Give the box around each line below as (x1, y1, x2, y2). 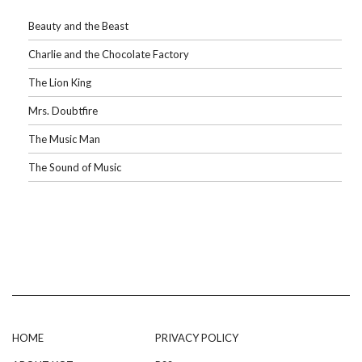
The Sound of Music (28, 161, 121, 174)
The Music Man (28, 133, 100, 145)
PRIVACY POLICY (155, 331, 238, 344)
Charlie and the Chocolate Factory (28, 48, 189, 61)
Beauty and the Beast (28, 19, 128, 32)
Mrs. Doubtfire (28, 104, 98, 117)
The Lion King (28, 76, 91, 89)
